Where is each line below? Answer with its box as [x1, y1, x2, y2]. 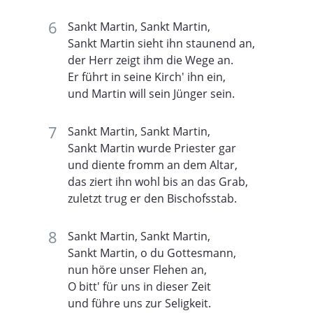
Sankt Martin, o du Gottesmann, [68, 245, 236, 261]
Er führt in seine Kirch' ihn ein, [68, 68, 226, 85]
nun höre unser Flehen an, [68, 261, 207, 277]
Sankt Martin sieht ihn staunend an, [68, 35, 255, 51]
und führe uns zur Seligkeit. [68, 295, 211, 311]
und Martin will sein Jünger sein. [68, 85, 235, 101]
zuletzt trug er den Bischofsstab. [68, 190, 237, 206]
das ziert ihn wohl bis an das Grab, [68, 173, 248, 189]
